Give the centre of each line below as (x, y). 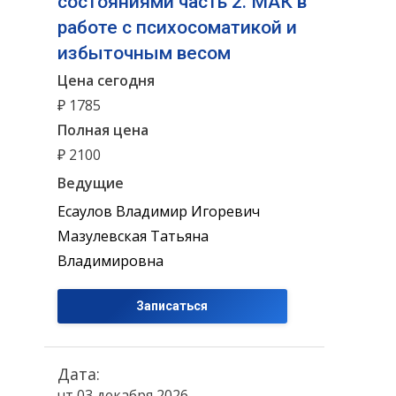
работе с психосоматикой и (177, 27)
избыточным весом (144, 53)
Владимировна (110, 261)
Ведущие (91, 183)
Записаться (172, 306)
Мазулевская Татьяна (133, 236)
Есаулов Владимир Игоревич (159, 212)
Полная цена (103, 130)
